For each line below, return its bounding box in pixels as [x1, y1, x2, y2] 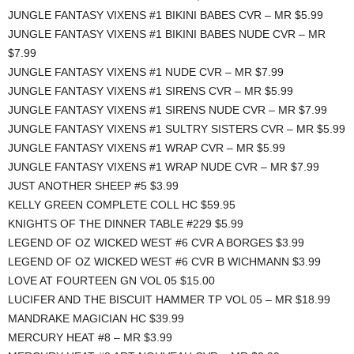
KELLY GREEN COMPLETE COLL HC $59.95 [8, 198, 235, 212]
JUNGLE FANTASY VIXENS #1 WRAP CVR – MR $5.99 [8, 141, 285, 155]
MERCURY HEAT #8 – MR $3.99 [8, 331, 172, 345]
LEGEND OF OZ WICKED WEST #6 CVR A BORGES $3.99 [8, 236, 304, 250]
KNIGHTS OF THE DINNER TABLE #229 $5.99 [8, 217, 243, 231]
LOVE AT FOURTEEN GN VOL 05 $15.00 [8, 274, 215, 288]
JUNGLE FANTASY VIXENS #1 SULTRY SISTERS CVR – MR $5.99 [8, 122, 345, 136]
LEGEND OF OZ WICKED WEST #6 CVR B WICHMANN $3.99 [8, 255, 321, 269]
